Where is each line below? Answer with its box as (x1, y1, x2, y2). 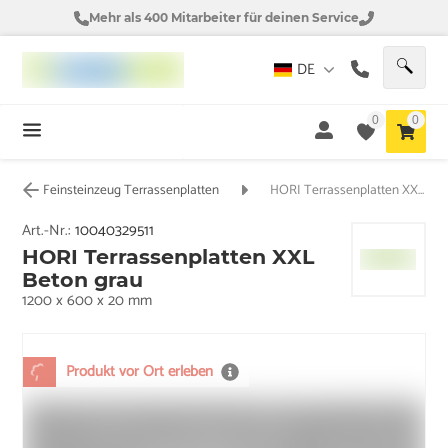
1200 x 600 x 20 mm (22, 287, 153, 313)
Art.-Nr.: (22, 217, 76, 243)
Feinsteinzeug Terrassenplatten (43, 179, 220, 202)
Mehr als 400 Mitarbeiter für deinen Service (89, 10, 359, 25)
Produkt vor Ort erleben (66, 358, 214, 384)
